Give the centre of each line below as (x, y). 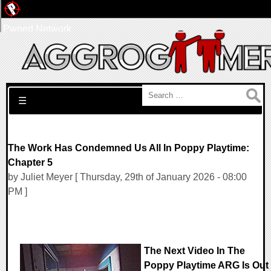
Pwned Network (37, 29)
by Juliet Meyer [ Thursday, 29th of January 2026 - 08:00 (127, 177)
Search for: (31, 92)
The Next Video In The (194, 251)
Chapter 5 (30, 162)
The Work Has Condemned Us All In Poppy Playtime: (129, 148)
